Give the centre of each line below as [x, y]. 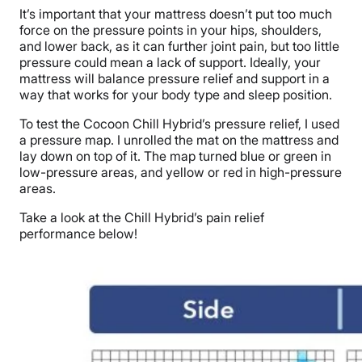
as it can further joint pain [190, 46]
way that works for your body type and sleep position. [176, 95]
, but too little [302, 46]
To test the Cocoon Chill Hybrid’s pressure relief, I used [179, 124]
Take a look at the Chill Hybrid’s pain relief [142, 218]
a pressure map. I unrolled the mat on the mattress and [179, 140]
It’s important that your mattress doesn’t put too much [176, 14]
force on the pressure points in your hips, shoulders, [170, 30]
